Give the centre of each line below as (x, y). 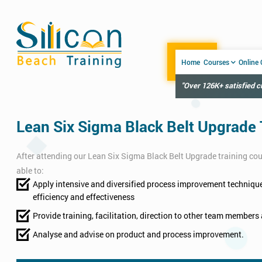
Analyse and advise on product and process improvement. (138, 234)
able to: (30, 170)
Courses (216, 62)
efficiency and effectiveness (84, 197)
